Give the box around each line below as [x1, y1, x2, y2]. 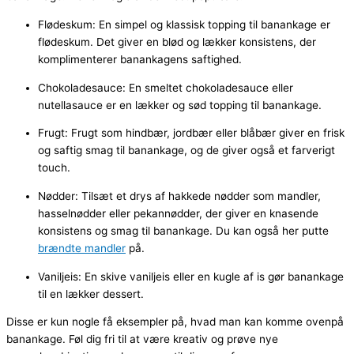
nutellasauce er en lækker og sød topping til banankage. [38, 98, 322, 111]
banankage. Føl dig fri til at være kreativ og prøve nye [6, 333, 278, 346]
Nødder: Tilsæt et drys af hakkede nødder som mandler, [38, 189, 321, 202]
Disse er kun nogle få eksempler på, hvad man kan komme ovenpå [6, 315, 344, 329]
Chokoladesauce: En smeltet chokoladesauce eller [38, 81, 293, 94]
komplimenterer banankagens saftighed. [38, 52, 242, 66]
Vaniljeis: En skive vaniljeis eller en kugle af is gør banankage [38, 269, 344, 283]
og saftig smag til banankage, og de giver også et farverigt [38, 144, 335, 157]
